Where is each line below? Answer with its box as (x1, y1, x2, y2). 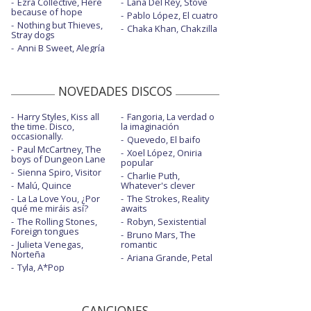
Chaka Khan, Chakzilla (126, 22, 217, 35)
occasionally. (11, 130, 63, 143)
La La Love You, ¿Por (17, 192, 100, 205)
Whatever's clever (120, 179, 195, 192)
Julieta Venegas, (17, 238, 83, 251)
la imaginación (120, 120, 179, 133)
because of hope (11, 6, 83, 19)
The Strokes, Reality (126, 192, 209, 205)
